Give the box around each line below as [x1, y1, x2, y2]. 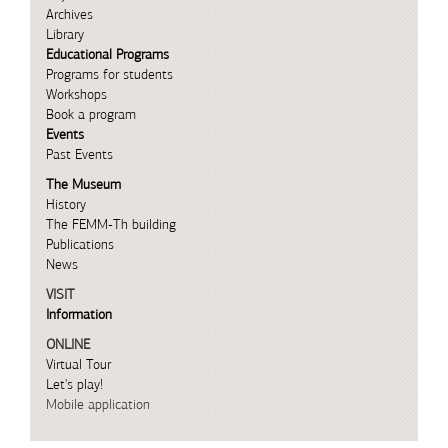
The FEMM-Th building [45, 216, 176, 233]
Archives [45, 6, 93, 23]
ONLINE [45, 336, 90, 353]
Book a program [45, 106, 136, 123]
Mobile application [45, 396, 150, 413]
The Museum [45, 176, 121, 193]
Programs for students [45, 66, 173, 83]
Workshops [45, 86, 107, 103]
